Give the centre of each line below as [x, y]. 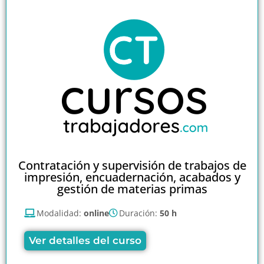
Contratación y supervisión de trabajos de [132, 166]
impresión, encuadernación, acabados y [132, 177]
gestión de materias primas [132, 189]
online [96, 213]
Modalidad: [60, 213]
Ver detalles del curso [85, 241]
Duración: [139, 213]
